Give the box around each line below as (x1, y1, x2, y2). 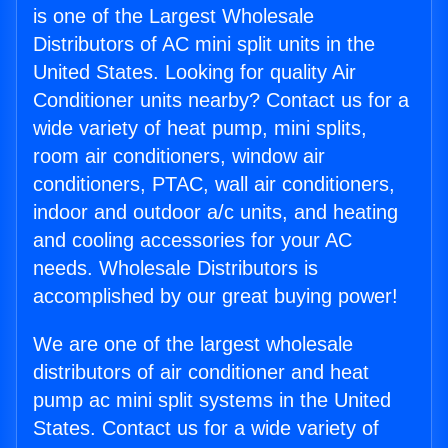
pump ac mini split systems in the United (33, 389, 391, 412)
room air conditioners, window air (33, 145, 325, 168)
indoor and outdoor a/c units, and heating (33, 201, 398, 224)
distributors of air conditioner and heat (33, 361, 369, 384)
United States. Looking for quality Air (33, 61, 356, 84)
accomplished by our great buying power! (33, 285, 398, 308)
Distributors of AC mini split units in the (33, 33, 375, 56)
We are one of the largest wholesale (33, 333, 353, 356)
